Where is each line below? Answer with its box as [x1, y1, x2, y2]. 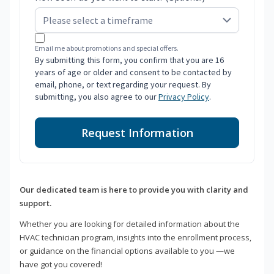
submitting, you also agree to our [35, 91, 158, 103]
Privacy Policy [158, 91, 209, 103]
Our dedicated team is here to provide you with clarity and [20, 184, 248, 196]
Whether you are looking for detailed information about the [20, 218, 240, 230]
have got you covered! [20, 259, 102, 270]
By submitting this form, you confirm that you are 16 [35, 54, 224, 66]
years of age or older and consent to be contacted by [35, 67, 232, 78]
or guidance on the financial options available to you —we [20, 245, 235, 257]
